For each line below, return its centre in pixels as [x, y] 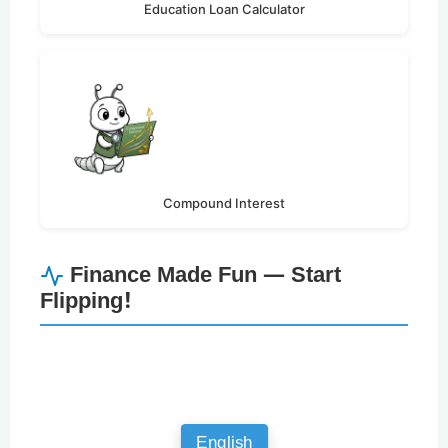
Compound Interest [224, 203]
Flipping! [86, 303]
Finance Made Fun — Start [205, 277]
